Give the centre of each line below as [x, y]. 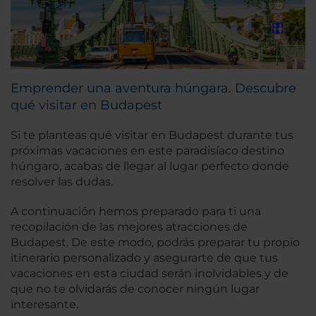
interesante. [44, 304]
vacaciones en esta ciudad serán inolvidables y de [150, 273]
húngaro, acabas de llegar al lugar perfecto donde [150, 166]
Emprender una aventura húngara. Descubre [153, 88]
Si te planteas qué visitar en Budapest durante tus [152, 135]
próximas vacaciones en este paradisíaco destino [147, 150]
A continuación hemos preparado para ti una [136, 211]
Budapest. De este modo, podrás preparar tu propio [155, 242]
